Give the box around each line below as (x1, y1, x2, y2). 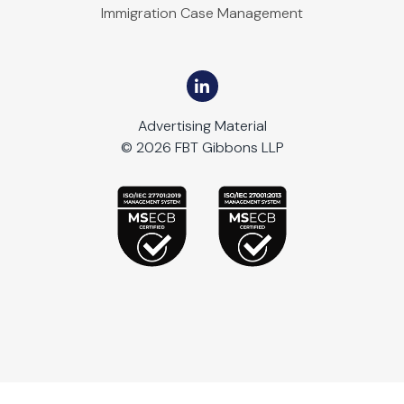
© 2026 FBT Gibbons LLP (120, 138, 284, 157)
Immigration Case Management (101, 4, 303, 23)
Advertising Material (137, 116, 267, 135)
